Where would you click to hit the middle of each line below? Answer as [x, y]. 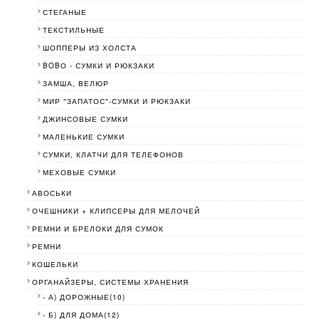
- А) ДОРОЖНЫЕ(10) [84, 297]
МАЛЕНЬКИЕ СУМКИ [83, 137]
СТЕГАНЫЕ [64, 12]
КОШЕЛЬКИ [56, 265]
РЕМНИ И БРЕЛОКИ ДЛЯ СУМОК [98, 229]
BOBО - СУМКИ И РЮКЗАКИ [98, 66]
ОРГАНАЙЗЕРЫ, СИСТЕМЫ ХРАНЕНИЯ [111, 282]
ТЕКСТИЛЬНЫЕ [73, 30]
